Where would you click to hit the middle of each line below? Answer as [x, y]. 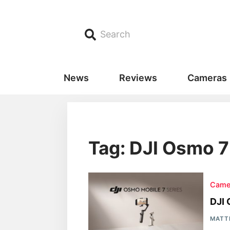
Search [116, 34]
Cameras [207, 78]
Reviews [138, 78]
